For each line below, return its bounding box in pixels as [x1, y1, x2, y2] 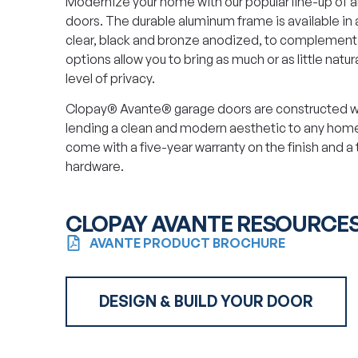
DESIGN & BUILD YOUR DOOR [99, 291, 313, 311]
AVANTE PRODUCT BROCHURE [89, 234, 285, 251]
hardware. [66, 158, 124, 175]
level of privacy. [66, 70, 155, 86]
